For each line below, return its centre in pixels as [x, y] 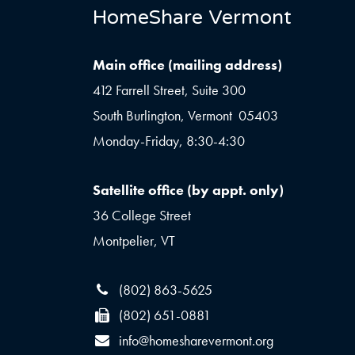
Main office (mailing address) [187, 65]
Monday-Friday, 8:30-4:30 [169, 141]
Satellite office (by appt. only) [188, 190]
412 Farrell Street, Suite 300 [169, 90]
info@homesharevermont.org [197, 341]
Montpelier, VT [134, 241]
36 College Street [142, 216]
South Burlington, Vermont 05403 [185, 116]
